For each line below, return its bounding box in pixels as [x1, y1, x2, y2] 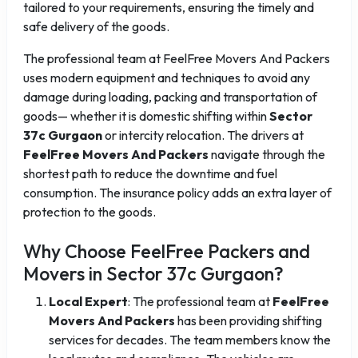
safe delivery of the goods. [23, 18, 169, 34]
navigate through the [209, 146, 325, 162]
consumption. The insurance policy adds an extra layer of [23, 185, 332, 201]
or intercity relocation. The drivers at [102, 127, 304, 143]
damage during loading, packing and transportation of [23, 89, 317, 105]
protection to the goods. [23, 204, 156, 220]
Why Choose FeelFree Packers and [23, 240, 310, 263]
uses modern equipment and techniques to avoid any [23, 70, 310, 86]
